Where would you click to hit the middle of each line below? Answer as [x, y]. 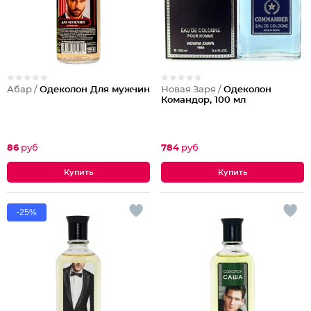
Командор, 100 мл [203, 100]
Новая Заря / [192, 90]
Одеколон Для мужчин [95, 90]
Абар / [23, 90]
